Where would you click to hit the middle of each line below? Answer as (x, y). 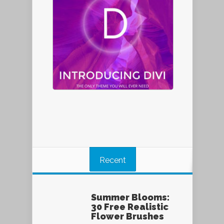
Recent (112, 160)
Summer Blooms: (130, 197)
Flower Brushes (127, 216)
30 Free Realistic (130, 207)
